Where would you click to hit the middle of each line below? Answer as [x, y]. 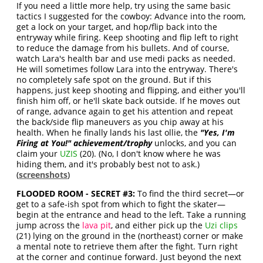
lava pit [97, 225]
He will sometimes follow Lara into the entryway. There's [127, 69]
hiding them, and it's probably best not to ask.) [108, 164]
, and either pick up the [158, 225]
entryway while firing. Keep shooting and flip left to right [128, 37]
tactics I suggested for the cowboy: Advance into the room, [131, 16]
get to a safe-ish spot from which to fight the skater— [121, 204]
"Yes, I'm [218, 132]
